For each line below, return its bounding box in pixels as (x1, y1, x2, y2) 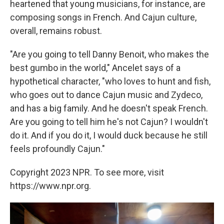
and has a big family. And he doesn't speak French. (10, 103, 208, 114)
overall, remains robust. (10, 25, 102, 36)
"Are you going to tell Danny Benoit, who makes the (10, 49, 209, 60)
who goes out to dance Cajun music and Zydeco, (10, 89, 202, 100)
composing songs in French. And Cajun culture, (10, 12, 196, 23)
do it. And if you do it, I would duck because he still (10, 130, 207, 141)
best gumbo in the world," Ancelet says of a (10, 62, 180, 73)
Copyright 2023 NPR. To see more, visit (10, 167, 164, 178)
